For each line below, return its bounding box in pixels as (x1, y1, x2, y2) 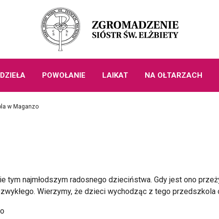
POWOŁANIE (42, 71, 86, 80)
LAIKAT (102, 71, 128, 80)
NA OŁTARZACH (144, 71, 202, 80)
